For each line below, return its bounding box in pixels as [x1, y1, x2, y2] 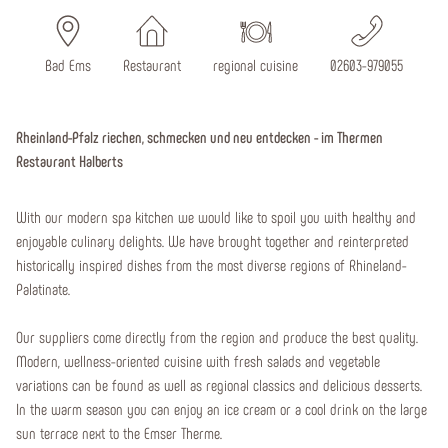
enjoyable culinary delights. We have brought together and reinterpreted [16, 231, 409, 250]
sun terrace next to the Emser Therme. [16, 423, 222, 442]
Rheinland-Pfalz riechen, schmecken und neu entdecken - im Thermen [16, 127, 383, 146]
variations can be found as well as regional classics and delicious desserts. [16, 375, 422, 394]
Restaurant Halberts [16, 151, 123, 170]
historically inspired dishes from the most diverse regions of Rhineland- [16, 255, 407, 274]
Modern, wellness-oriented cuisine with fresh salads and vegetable [16, 351, 380, 370]
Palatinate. [16, 279, 70, 298]
